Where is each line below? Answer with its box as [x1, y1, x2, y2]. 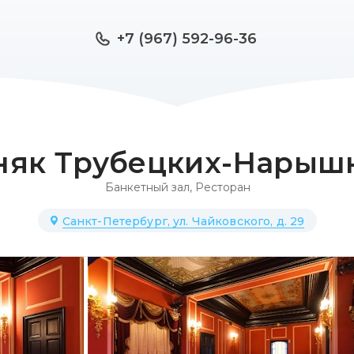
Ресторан [194, 180, 250, 194]
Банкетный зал [104, 180, 190, 194]
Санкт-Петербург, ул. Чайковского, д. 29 [62, 214, 305, 228]
